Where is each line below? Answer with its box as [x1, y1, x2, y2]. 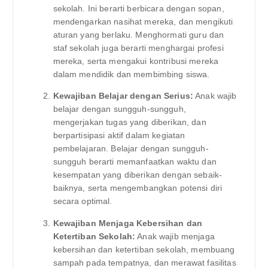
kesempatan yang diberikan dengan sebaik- [53, 170, 223, 180]
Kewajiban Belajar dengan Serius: [53, 91, 194, 101]
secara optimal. [53, 196, 112, 206]
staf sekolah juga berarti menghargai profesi [53, 43, 224, 53]
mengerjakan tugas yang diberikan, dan [53, 117, 206, 127]
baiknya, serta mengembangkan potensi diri [53, 183, 223, 193]
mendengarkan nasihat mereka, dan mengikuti [53, 17, 233, 27]
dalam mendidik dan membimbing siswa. [53, 69, 210, 80]
